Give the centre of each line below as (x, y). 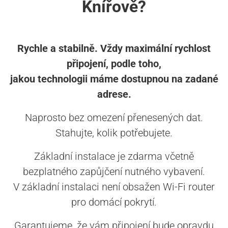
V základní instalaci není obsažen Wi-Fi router (114, 187)
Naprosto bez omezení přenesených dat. (114, 118)
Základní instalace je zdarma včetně (114, 156)
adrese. (114, 94)
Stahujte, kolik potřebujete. (114, 133)
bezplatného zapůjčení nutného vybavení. (114, 172)
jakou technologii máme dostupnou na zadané (114, 79)
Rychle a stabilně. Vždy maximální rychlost (114, 49)
